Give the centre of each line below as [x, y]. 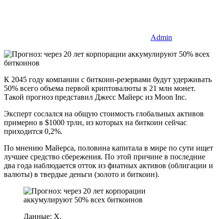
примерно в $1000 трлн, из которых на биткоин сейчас [95, 122]
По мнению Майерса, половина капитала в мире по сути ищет [109, 148]
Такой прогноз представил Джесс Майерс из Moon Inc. [95, 97]
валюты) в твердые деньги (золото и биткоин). [82, 174]
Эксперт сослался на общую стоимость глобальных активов [104, 113]
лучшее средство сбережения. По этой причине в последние [105, 156]
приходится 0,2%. [33, 131]
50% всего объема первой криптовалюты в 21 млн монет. [100, 88]
